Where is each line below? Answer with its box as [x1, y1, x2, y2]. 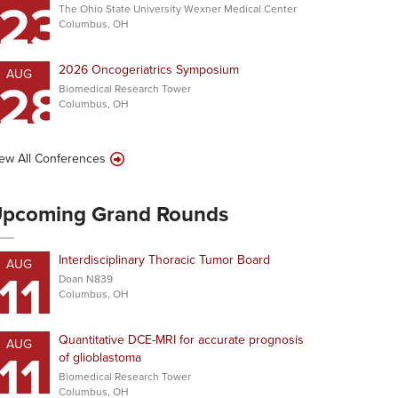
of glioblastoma [59, 348, 141, 367]
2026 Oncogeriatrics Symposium [59, 60, 239, 79]
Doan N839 [59, 271, 113, 287]
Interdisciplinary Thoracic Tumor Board [59, 251, 270, 269]
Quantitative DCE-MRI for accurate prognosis [59, 330, 304, 349]
